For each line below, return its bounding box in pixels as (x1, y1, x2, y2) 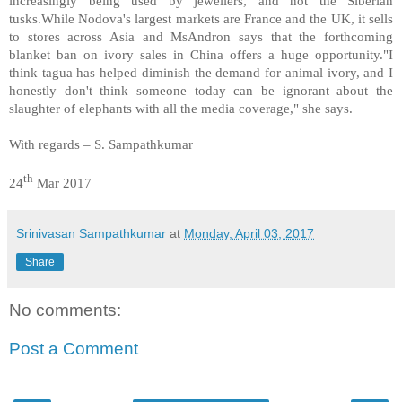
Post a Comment (9, 339, 138, 359)
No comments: (9, 300, 121, 319)
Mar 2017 (33, 174, 95, 190)
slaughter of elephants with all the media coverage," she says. (9, 100, 353, 116)
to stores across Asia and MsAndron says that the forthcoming (9, 28, 393, 44)
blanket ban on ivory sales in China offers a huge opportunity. (9, 46, 383, 62)
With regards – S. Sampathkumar (9, 135, 193, 152)
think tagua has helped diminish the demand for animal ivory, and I (9, 64, 393, 80)
